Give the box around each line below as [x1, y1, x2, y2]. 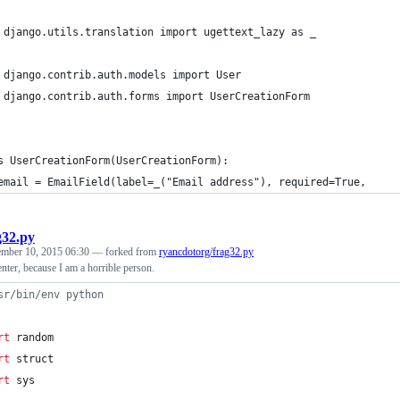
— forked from [92, 245, 159, 258]
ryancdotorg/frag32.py [159, 245, 254, 258]
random [16, 330, 54, 344]
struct [16, 352, 54, 365]
